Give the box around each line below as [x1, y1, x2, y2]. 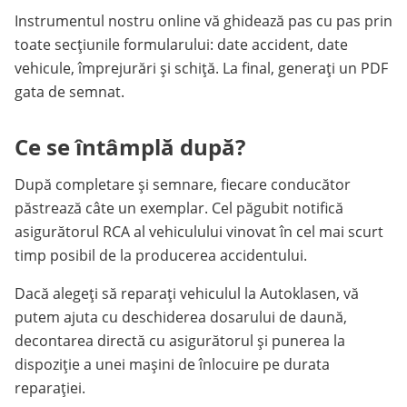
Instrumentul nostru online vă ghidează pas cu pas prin [15, 11, 392, 31]
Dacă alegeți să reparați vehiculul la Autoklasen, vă [15, 283, 359, 303]
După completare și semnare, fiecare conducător [15, 174, 351, 194]
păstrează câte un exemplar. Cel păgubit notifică [15, 198, 343, 218]
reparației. [15, 378, 85, 398]
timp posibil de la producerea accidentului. [15, 245, 307, 265]
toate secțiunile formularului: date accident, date [15, 35, 348, 55]
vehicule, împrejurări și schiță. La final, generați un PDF [15, 58, 388, 78]
